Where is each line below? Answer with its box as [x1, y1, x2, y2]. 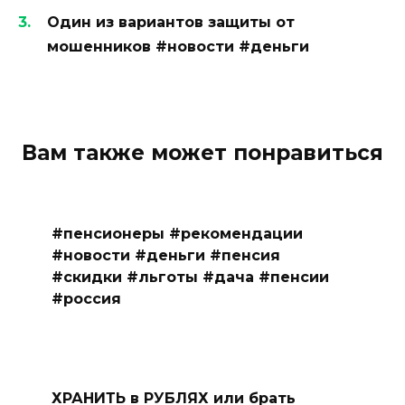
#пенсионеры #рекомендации [51, 224, 303, 242]
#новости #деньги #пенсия [51, 246, 280, 264]
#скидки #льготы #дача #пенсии [51, 268, 329, 286]
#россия [51, 289, 121, 307]
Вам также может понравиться [22, 140, 383, 166]
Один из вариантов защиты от [47, 14, 295, 32]
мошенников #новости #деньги [47, 38, 309, 56]
